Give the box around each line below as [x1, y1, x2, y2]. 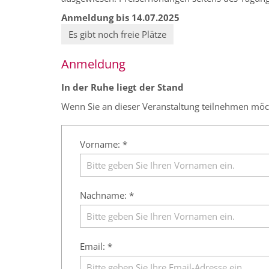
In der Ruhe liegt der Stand [61, 81, 184, 94]
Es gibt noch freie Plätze [68, 28, 166, 41]
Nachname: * [80, 189, 134, 202]
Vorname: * [80, 138, 127, 151]
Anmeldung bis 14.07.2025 [61, 11, 180, 24]
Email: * [80, 240, 112, 253]
